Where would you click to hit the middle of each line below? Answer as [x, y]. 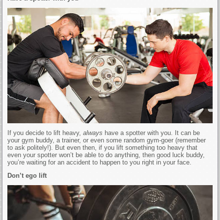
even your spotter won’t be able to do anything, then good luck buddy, [106, 155]
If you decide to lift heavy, [45, 133]
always [94, 133]
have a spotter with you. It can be [152, 133]
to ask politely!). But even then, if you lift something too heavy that [103, 147]
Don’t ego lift [27, 175]
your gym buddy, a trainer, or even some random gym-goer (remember [107, 140]
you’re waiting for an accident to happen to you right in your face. [100, 162]
